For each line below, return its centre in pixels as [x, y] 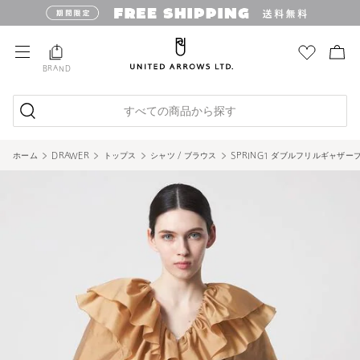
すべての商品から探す [180, 112]
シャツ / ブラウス [184, 156]
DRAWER [70, 156]
